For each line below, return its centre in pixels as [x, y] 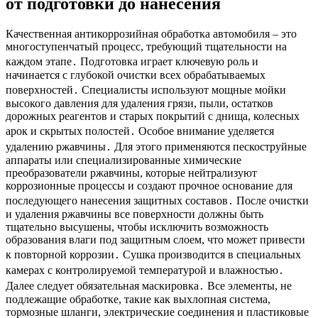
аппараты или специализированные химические [124, 160]
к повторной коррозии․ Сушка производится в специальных [153, 255]
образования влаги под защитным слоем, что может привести [155, 240]
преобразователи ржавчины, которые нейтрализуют [131, 173]
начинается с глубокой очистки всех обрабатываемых [136, 75]
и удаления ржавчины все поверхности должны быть [135, 214]
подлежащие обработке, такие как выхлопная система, [138, 300]
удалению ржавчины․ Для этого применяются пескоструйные [156, 147]
